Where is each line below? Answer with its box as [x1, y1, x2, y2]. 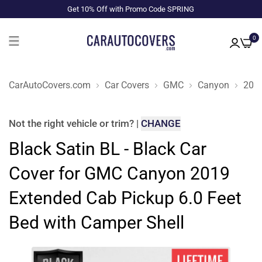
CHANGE [141, 118, 181, 129]
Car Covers [105, 79, 149, 91]
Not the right [9, 118, 67, 129]
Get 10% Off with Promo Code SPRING [67, 5, 195, 13]
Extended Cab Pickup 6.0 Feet [9, 188, 242, 208]
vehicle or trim [67, 118, 129, 129]
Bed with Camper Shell [9, 212, 184, 233]
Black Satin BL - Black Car [9, 139, 206, 159]
